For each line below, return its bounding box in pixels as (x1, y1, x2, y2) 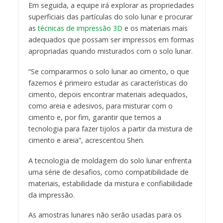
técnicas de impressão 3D (37, 23, 122, 33)
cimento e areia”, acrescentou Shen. (28, 135, 144, 145)
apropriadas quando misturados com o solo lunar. (28, 46, 193, 56)
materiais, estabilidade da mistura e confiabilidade (28, 178, 193, 188)
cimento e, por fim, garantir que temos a (28, 112, 161, 122)
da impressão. (28, 190, 75, 200)
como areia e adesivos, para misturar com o (28, 101, 173, 111)
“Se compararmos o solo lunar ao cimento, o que (28, 66, 189, 76)
